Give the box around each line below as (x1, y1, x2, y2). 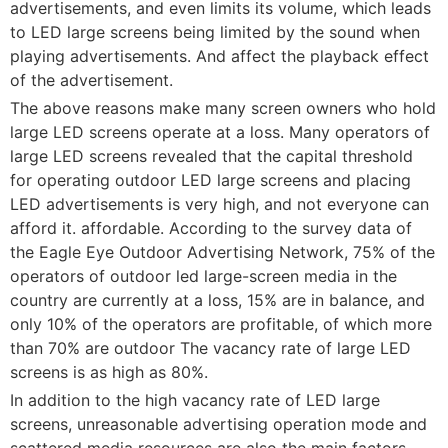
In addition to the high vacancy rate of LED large (10, 389, 380, 410)
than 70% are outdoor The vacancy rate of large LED (10, 337, 411, 358)
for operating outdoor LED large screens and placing (10, 169, 411, 190)
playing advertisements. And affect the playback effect (10, 45, 429, 66)
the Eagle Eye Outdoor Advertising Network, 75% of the (10, 241, 435, 262)
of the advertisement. (10, 69, 173, 90)
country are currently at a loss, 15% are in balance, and (10, 289, 425, 310)
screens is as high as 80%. (10, 361, 208, 382)
